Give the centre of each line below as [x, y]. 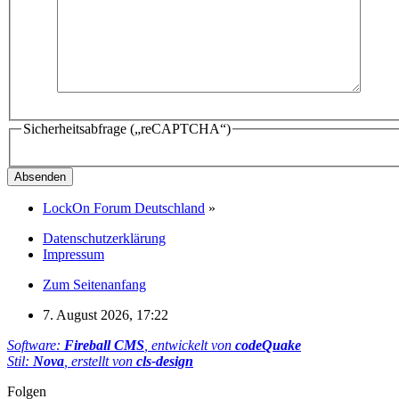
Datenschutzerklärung [104, 238]
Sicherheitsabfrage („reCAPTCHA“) [127, 129]
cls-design [165, 361]
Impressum [73, 254]
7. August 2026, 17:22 [106, 314]
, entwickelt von [190, 345]
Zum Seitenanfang [94, 284]
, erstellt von [100, 361]
